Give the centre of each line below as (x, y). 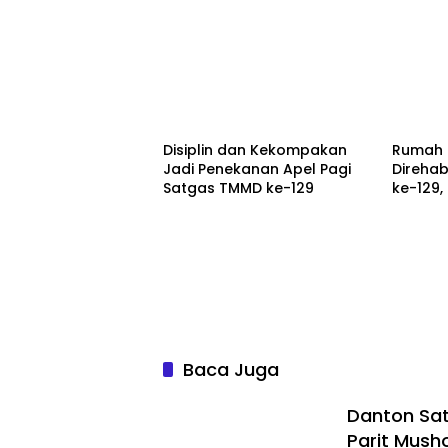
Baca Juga (231, 369)
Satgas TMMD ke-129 (238, 187)
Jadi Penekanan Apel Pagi (257, 168)
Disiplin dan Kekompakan (255, 149)
